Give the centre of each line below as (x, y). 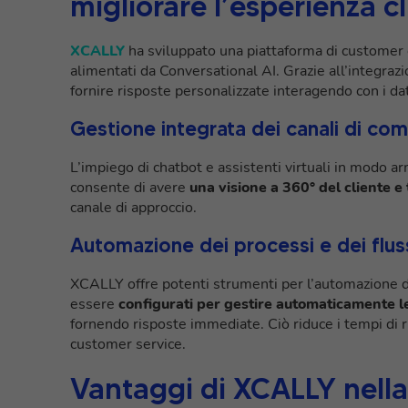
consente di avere (130, 188)
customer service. (128, 345)
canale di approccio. (133, 208)
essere (92, 305)
